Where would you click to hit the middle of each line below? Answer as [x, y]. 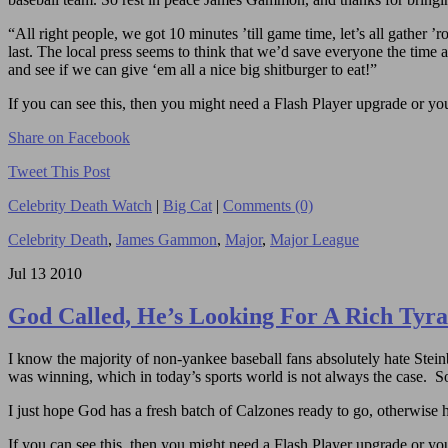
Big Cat [187, 205]
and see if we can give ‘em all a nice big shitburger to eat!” [192, 69]
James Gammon [166, 239]
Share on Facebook [69, 137]
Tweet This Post [59, 171]
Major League [314, 239]
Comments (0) [268, 205]
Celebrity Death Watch [80, 205]
